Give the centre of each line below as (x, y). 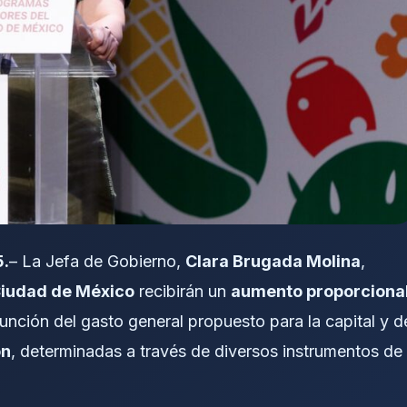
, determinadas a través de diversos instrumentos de (207, 352)
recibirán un (183, 292)
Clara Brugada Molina (273, 262)
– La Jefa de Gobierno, (97, 262)
